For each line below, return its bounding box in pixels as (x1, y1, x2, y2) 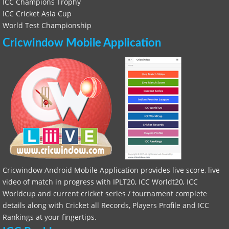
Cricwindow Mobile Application (3, 37, 161, 49)
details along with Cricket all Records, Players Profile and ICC (3, 200, 209, 210)
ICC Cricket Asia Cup (3, 9, 72, 18)
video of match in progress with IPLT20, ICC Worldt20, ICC (3, 177, 198, 187)
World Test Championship (3, 20, 91, 30)
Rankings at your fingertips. (3, 212, 97, 222)
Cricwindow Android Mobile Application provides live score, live (3, 165, 220, 175)
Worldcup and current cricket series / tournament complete (3, 189, 207, 198)
